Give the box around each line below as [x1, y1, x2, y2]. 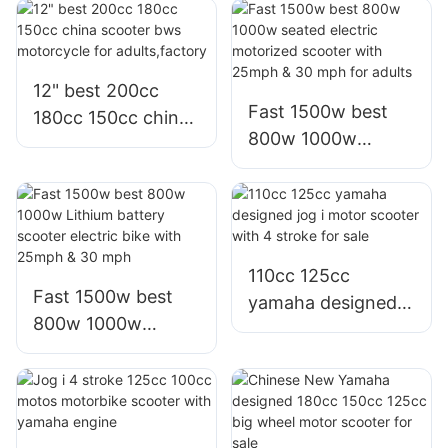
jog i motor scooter [247, 319, 410, 341]
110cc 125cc [247, 265, 350, 287]
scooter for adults [247, 23, 399, 45]
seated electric [247, 154, 372, 176]
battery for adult [33, 50, 172, 72]
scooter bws [33, 133, 138, 155]
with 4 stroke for [247, 346, 391, 368]
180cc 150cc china [33, 106, 189, 128]
